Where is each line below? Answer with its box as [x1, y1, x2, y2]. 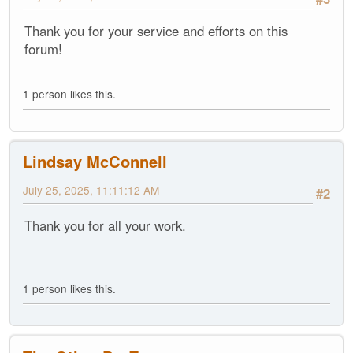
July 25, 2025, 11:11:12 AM [23, 181, 159, 198]
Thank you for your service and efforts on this [24, 21, 288, 41]
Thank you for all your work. [24, 216, 186, 236]
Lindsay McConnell [23, 149, 167, 173]
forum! [24, 39, 62, 59]
